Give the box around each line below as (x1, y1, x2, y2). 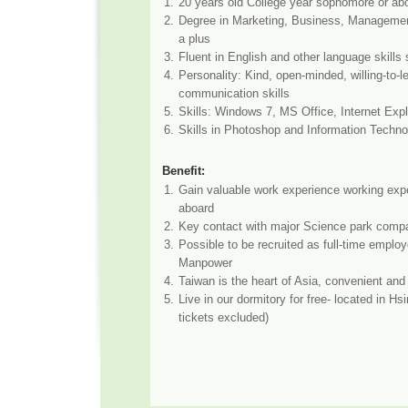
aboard (178, 201, 214, 215)
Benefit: (162, 164, 205, 178)
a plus (178, 32, 210, 46)
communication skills (178, 87, 290, 100)
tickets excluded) (178, 311, 269, 324)
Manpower (178, 256, 232, 270)
